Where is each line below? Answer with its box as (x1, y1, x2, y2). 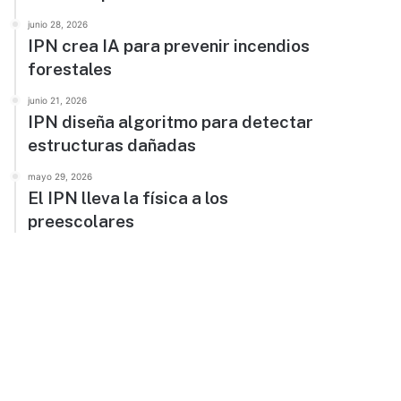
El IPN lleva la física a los (28, 188, 229, 208)
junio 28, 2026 (28, 19, 89, 30)
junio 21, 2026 (28, 95, 88, 106)
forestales (28, 59, 113, 79)
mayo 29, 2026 (28, 171, 93, 182)
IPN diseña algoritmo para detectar (28, 112, 314, 132)
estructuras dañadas (28, 135, 197, 155)
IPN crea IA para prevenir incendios (28, 36, 311, 55)
